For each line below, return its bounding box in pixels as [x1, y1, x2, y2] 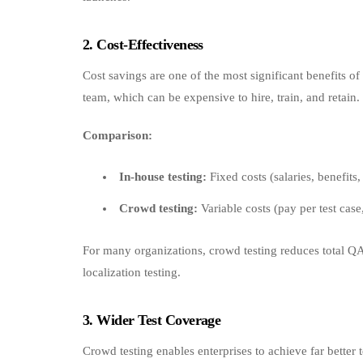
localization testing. [83, 266, 181, 280]
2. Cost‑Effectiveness [83, 36, 203, 53]
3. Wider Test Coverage [83, 312, 221, 329]
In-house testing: [119, 170, 207, 184]
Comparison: [83, 128, 152, 142]
